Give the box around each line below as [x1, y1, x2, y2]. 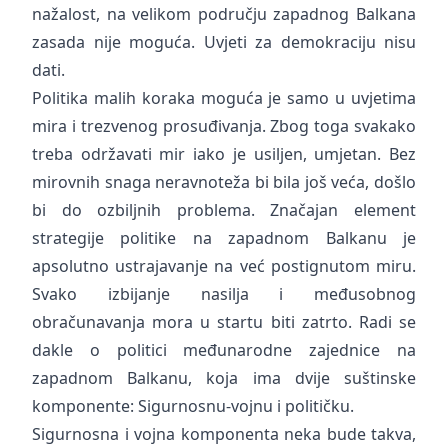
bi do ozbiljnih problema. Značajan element [32, 199, 416, 221]
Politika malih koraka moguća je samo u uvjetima [32, 87, 416, 109]
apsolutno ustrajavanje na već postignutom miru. [32, 255, 416, 277]
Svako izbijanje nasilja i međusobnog [32, 283, 416, 305]
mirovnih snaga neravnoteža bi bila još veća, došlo [32, 171, 416, 193]
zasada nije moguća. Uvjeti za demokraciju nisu [32, 31, 416, 53]
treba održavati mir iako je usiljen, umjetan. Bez [32, 143, 416, 165]
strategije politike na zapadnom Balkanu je [32, 227, 416, 249]
